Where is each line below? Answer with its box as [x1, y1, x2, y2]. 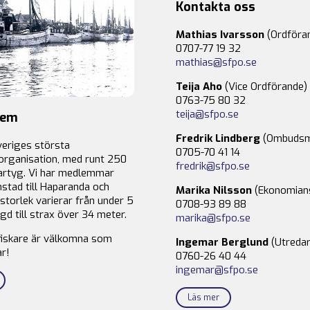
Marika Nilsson [176, 183, 252, 198]
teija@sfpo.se [176, 107, 239, 122]
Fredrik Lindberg [176, 131, 260, 146]
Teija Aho [176, 80, 222, 94]
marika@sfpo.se [176, 211, 250, 226]
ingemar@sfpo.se [176, 263, 258, 277]
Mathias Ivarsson [176, 28, 264, 42]
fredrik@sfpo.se [176, 159, 250, 174]
